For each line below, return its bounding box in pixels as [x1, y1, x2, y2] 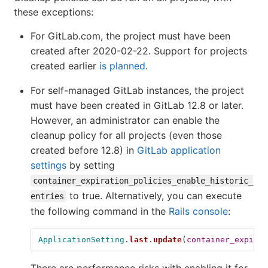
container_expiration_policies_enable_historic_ [33, 175, 253, 185]
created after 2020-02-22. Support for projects [31, 44, 247, 57]
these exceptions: [14, 5, 93, 18]
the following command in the [31, 205, 169, 217]
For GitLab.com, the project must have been [31, 29, 230, 42]
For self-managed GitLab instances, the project [31, 84, 244, 96]
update [153, 234, 182, 244]
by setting [66, 159, 115, 171]
